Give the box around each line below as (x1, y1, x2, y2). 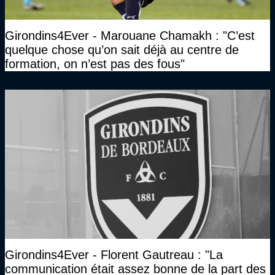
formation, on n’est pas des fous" (5, 57, 185, 71)
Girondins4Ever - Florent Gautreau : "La (5, 248, 223, 262)
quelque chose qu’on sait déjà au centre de (5, 43, 239, 57)
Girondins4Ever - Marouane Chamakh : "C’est (5, 29, 255, 43)
